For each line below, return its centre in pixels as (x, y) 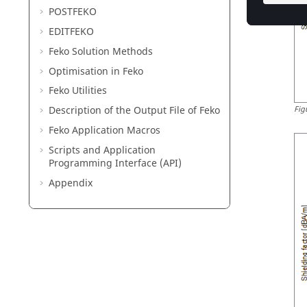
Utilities (88, 91)
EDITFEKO (71, 32)
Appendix (71, 183)
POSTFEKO (73, 12)
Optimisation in (86, 71)
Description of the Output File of (124, 111)
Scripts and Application (102, 150)
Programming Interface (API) (115, 163)
